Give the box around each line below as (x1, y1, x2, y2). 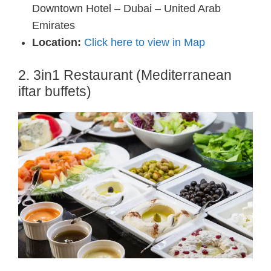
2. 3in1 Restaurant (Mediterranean (18, 67, 232, 83)
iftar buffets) (18, 83, 91, 99)
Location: (31, 36, 81, 48)
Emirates (31, 19, 75, 31)
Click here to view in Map (83, 36, 205, 48)
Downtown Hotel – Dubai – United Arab (31, 2, 221, 15)
